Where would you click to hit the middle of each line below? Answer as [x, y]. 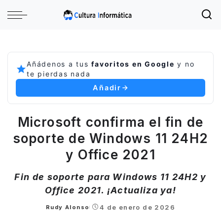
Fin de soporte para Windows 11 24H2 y [110, 177]
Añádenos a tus [59, 64]
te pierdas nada [59, 74]
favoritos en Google [133, 64]
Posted [57, 211]
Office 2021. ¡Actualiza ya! [110, 190]
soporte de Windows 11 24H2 [110, 138]
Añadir [107, 88]
